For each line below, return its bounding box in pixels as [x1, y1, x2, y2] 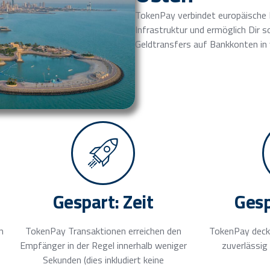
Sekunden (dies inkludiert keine [42, 252, 164, 267]
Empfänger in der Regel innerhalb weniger [19, 237, 187, 253]
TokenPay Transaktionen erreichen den [25, 223, 181, 238]
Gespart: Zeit [52, 187, 154, 216]
